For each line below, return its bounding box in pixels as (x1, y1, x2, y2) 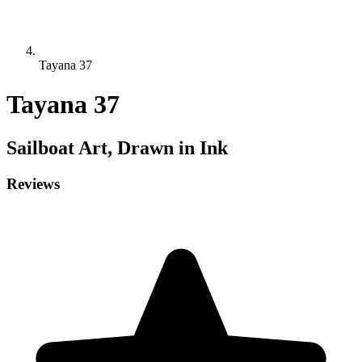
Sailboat (6, 137, 74, 158)
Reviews (6, 175, 60, 192)
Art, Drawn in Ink (74, 137, 228, 158)
